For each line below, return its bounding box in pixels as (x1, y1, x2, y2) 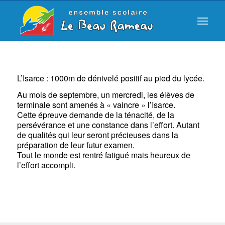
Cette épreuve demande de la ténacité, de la (17, 109, 174, 121)
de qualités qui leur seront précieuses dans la (17, 129, 178, 141)
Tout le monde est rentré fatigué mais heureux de (17, 149, 190, 161)
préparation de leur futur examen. (17, 139, 135, 151)
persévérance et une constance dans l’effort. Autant (17, 119, 199, 131)
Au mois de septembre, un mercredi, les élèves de (17, 89, 194, 101)
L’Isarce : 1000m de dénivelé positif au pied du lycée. (17, 72, 204, 84)
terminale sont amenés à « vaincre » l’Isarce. (17, 99, 175, 111)
